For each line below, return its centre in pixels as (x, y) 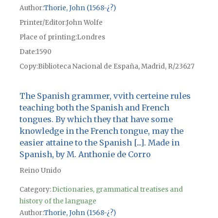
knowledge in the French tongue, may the (101, 131)
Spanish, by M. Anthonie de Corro (85, 154)
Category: (35, 190)
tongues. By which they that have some (96, 119)
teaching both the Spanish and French (94, 108)
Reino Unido (40, 171)
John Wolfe (84, 23)
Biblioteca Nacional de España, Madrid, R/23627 (116, 67)
